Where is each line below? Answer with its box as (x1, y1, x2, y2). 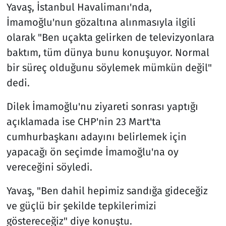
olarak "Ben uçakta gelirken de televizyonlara (6, 31, 214, 43)
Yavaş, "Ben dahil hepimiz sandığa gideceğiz (6, 184, 208, 197)
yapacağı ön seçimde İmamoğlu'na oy (6, 145, 179, 158)
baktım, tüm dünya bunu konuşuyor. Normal (6, 46, 209, 59)
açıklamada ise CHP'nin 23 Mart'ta (6, 115, 161, 128)
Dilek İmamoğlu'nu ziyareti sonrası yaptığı (6, 100, 198, 112)
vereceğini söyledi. (6, 160, 92, 173)
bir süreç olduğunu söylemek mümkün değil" (6, 61, 212, 74)
